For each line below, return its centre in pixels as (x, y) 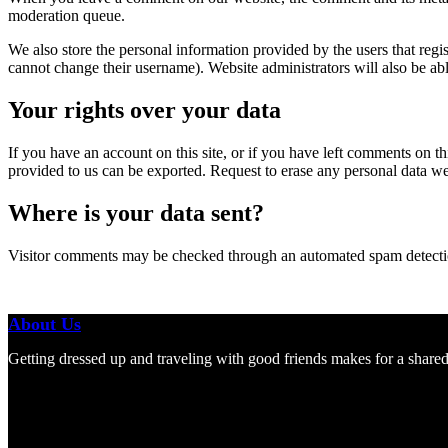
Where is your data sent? (136, 212)
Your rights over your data (144, 109)
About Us (44, 323)
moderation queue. (66, 16)
